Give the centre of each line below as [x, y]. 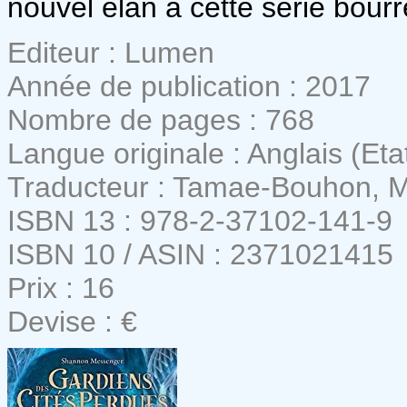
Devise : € [72, 321]
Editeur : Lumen [111, 52]
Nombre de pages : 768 [161, 119]
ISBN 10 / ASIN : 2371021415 [200, 254]
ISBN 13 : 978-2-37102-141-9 [200, 220]
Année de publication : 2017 [189, 86]
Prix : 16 [61, 288]
